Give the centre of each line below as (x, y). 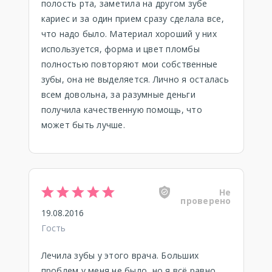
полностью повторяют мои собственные (129, 64)
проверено (206, 201)
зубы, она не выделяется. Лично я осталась (135, 79)
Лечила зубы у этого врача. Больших (120, 255)
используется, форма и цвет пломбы (120, 49)
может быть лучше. (83, 125)
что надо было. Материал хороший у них (129, 34)
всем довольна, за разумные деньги (118, 94)
